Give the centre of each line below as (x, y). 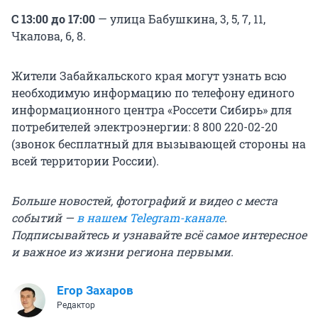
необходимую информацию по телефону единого (153, 93)
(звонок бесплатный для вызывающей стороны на (159, 144)
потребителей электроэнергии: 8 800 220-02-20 (144, 127)
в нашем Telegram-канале (150, 218)
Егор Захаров (95, 291)
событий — (44, 218)
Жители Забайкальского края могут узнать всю (149, 76)
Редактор (76, 306)
